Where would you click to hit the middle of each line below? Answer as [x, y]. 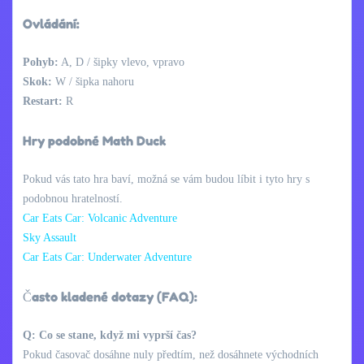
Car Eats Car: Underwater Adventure [107, 257]
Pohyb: [41, 62]
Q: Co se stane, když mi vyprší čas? [110, 335]
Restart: [43, 101]
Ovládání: [51, 23]
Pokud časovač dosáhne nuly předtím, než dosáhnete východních [171, 354]
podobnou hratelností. [73, 198]
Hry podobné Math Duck [94, 140]
